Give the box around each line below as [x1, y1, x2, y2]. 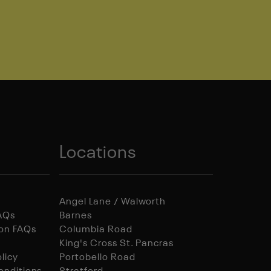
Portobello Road [59, 253, 135, 263]
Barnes [59, 211, 92, 221]
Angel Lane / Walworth [59, 197, 166, 207]
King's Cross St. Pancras [59, 239, 174, 249]
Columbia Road [59, 225, 132, 235]
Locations [59, 145, 136, 162]
